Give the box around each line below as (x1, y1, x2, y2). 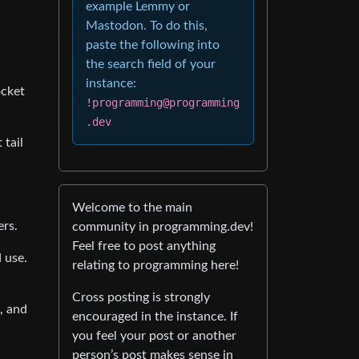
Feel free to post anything (72, 240, 216, 252)
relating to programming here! (72, 259, 239, 272)
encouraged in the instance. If (72, 310, 238, 323)
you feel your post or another (72, 329, 236, 342)
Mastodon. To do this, (86, 19, 208, 32)
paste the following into (86, 38, 220, 51)
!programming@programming (86, 96, 240, 109)
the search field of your (86, 58, 216, 71)
